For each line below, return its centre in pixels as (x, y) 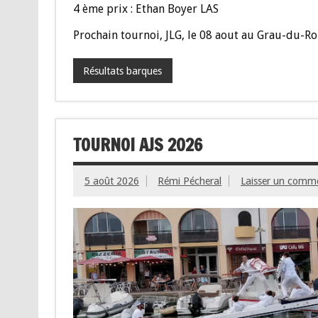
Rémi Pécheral (190, 181)
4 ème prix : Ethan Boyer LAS (146, 9)
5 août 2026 (111, 181)
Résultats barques (123, 71)
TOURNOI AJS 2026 (137, 145)
